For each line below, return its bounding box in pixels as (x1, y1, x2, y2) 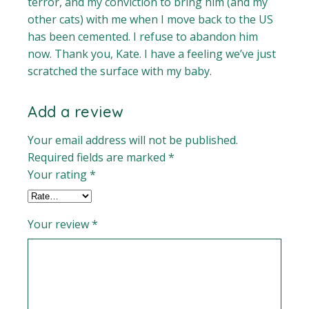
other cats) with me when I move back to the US (28, 12, 274, 28)
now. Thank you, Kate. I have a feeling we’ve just (28, 46, 277, 62)
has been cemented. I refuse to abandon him (28, 29, 259, 45)
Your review (28, 217, 92, 232)
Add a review (28, 102, 124, 122)
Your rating (28, 167, 90, 183)
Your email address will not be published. (28, 132, 239, 148)
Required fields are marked (28, 150, 169, 166)
